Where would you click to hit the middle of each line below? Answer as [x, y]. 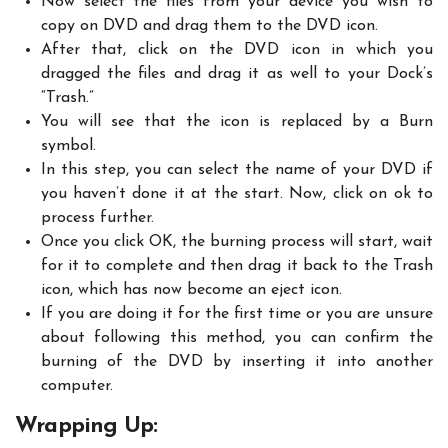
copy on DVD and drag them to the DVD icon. [209, 25]
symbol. [68, 145]
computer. [76, 385]
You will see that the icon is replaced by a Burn [236, 121]
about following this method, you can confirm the [236, 337]
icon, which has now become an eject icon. [191, 289]
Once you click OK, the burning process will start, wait [236, 241]
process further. [97, 217]
